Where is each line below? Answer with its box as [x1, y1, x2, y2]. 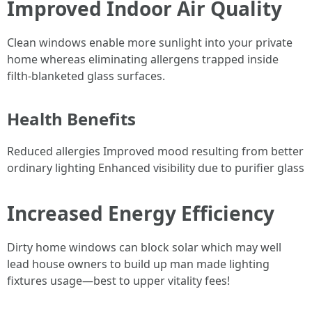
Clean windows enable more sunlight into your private [7, 35, 292, 51]
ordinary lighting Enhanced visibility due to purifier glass [7, 160, 304, 176]
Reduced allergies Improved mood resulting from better [7, 143, 304, 159]
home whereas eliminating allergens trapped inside [7, 52, 279, 68]
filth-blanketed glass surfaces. [7, 68, 165, 84]
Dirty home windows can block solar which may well [7, 240, 281, 256]
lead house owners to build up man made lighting [7, 256, 270, 272]
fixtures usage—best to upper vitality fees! [7, 273, 230, 289]
